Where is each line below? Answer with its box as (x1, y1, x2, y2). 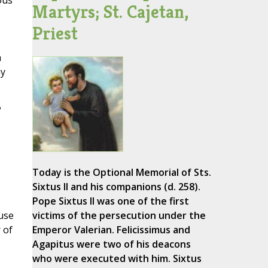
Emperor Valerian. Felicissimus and (32, 223, 190, 237)
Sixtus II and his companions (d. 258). (32, 180, 200, 194)
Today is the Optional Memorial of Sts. (32, 166, 211, 179)
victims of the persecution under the (32, 209, 206, 223)
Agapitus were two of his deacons (32, 237, 191, 251)
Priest (32, 22, 78, 45)
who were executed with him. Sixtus (32, 252, 202, 266)
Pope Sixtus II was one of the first (32, 194, 189, 208)
